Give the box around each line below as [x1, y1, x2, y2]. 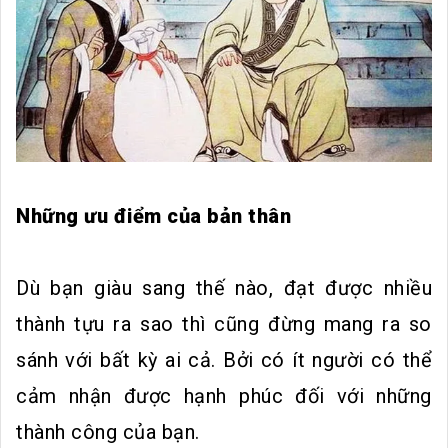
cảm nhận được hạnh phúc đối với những [16, 384, 432, 409]
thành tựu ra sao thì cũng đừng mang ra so [16, 312, 432, 337]
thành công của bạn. [16, 420, 200, 445]
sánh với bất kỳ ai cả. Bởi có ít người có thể [16, 348, 432, 373]
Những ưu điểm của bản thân [16, 204, 291, 229]
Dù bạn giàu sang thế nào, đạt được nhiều [16, 276, 432, 301]
